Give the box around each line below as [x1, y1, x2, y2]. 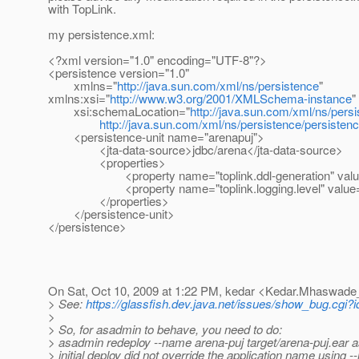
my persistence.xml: [48, 26, 155, 43]
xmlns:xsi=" [48, 90, 110, 107]
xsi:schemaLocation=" [48, 103, 190, 120]
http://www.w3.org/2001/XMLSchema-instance [110, 90, 352, 107]
